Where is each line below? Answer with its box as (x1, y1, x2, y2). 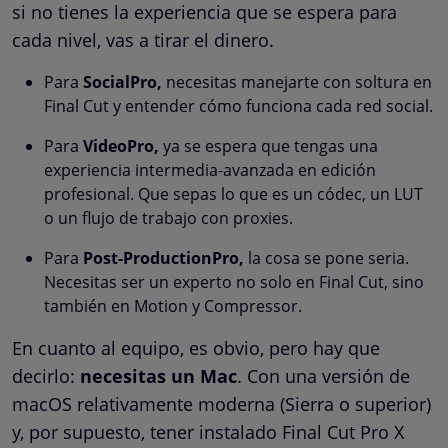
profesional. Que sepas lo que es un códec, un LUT (44, 182, 423, 205)
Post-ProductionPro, (83, 246, 244, 269)
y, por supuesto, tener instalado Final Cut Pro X (12, 419, 404, 444)
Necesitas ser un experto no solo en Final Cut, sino (44, 270, 424, 293)
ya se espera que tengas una (159, 134, 378, 157)
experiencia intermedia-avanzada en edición (44, 158, 376, 181)
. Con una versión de (237, 363, 410, 388)
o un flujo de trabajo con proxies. (44, 206, 293, 229)
